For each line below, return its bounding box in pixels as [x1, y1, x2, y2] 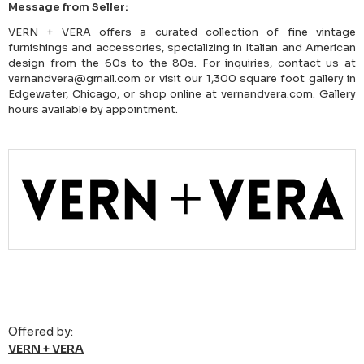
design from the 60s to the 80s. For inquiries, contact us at [8, 56, 356, 71]
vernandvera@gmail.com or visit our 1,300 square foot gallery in [8, 71, 356, 86]
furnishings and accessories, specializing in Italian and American [8, 41, 356, 55]
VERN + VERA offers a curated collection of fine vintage [8, 25, 356, 40]
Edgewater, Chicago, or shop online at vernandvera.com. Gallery [8, 87, 356, 102]
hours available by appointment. [8, 102, 178, 117]
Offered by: [8, 324, 73, 340]
